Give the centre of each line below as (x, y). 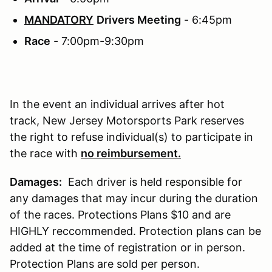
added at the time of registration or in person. (127, 247)
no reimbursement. (131, 153)
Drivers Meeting (139, 19)
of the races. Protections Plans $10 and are (120, 214)
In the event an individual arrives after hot (117, 104)
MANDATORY (59, 19)
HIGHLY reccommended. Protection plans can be (135, 231)
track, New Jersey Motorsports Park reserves (127, 120)
